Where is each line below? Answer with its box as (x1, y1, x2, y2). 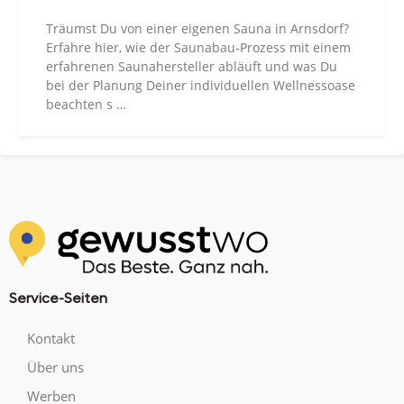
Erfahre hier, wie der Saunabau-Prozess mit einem (46, 39, 351, 57)
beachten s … (46, 96, 126, 114)
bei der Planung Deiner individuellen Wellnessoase (46, 77, 355, 95)
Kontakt (27, 328, 75, 347)
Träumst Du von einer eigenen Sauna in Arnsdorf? (46, 20, 349, 38)
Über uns (27, 357, 84, 376)
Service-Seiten (9, 289, 107, 308)
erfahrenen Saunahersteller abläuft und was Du (46, 58, 337, 76)
